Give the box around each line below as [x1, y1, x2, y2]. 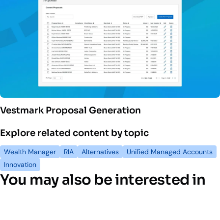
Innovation [4, 160, 36, 169]
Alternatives [82, 147, 119, 157]
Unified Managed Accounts [127, 147, 213, 157]
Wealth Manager [4, 147, 56, 157]
